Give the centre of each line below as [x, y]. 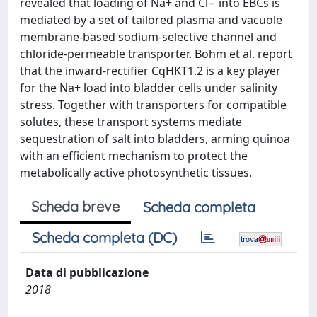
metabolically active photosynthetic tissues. [136, 173]
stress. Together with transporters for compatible [153, 105]
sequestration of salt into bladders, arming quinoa [155, 139]
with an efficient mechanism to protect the [134, 156]
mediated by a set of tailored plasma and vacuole [151, 20]
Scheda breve [75, 206]
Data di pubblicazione [87, 272]
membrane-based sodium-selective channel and [148, 37]
